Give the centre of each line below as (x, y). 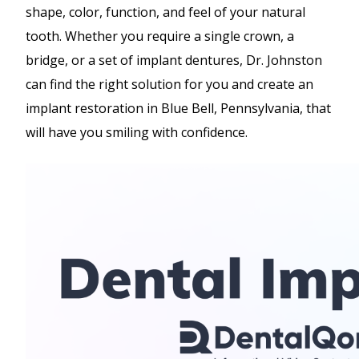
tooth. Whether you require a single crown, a (160, 36)
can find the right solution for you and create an (169, 84)
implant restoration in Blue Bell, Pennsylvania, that (178, 108)
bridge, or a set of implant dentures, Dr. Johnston (174, 60)
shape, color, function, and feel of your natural (165, 12)
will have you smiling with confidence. (137, 132)
